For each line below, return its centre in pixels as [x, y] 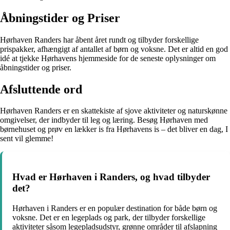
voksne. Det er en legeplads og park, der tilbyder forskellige [109, 217]
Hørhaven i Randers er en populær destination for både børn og [115, 208]
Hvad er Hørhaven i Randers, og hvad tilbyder [111, 177]
